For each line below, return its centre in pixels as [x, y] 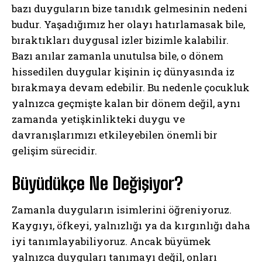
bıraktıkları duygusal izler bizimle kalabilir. [120, 40]
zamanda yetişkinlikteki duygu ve [98, 119]
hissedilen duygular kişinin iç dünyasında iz [123, 71]
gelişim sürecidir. [54, 150]
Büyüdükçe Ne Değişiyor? [97, 183]
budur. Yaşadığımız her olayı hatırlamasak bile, [128, 24]
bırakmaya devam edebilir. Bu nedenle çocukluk [131, 87]
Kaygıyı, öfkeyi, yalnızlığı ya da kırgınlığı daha [131, 225]
